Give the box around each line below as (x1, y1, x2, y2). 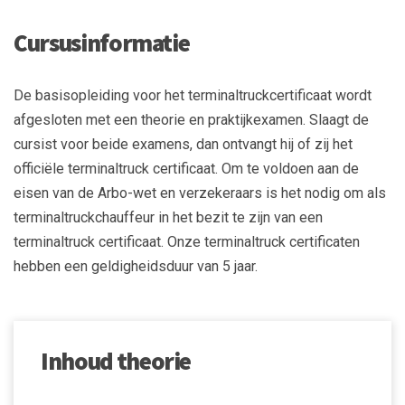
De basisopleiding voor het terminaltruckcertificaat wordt (14, 86, 372, 104)
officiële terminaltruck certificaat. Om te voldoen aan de (14, 159, 359, 177)
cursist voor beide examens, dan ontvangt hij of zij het (14, 135, 353, 153)
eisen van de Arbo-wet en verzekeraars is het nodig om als (14, 184, 386, 202)
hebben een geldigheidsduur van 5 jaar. (14, 257, 258, 275)
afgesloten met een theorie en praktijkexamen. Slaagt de (14, 110, 369, 128)
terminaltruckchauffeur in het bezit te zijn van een (14, 208, 323, 226)
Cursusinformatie (14, 26, 190, 58)
